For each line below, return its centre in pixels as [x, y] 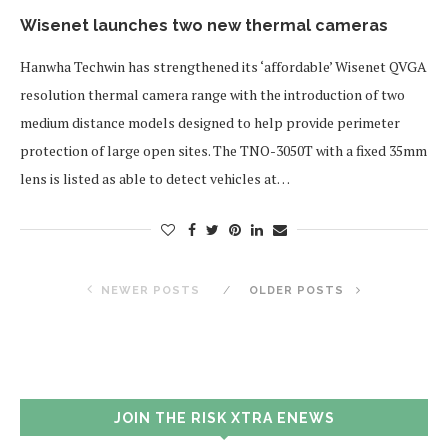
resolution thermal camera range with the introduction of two [212, 94]
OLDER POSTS [298, 290]
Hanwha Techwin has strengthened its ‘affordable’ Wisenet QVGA [223, 66]
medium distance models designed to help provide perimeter [210, 122]
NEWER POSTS [150, 290]
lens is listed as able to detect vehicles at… [155, 178]
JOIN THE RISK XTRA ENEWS [224, 418]
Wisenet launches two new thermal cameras [204, 25]
